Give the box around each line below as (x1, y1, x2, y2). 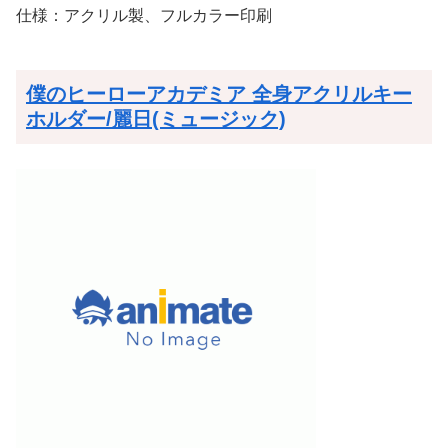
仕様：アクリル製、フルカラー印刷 (16, 6, 272, 24)
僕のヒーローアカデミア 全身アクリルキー (26, 82, 412, 105)
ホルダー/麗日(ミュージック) (26, 107, 286, 130)
